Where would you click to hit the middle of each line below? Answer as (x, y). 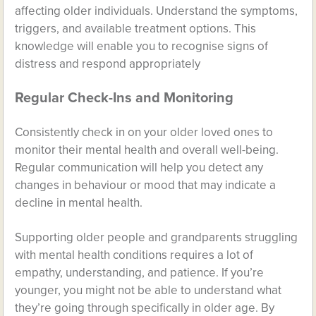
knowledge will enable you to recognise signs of (142, 46)
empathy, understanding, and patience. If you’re (140, 272)
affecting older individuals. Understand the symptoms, (157, 11)
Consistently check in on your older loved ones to (144, 132)
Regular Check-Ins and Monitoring (124, 98)
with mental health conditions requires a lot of (134, 255)
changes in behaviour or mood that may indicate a (146, 185)
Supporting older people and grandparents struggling (157, 237)
